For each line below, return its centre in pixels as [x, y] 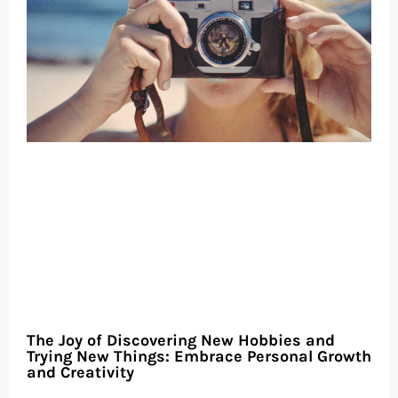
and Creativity [80, 372]
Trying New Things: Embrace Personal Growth [199, 356]
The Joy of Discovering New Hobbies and [181, 340]
